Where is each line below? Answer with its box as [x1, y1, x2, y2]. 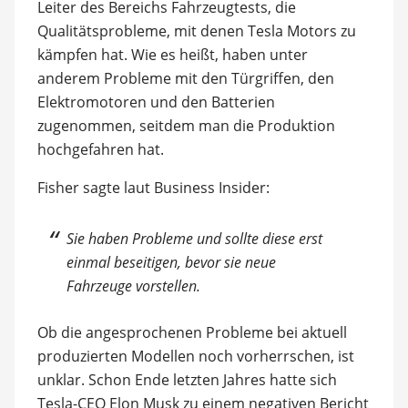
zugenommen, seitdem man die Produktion [36, 115, 335, 136]
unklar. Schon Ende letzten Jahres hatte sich [36, 369, 337, 390]
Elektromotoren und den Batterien [36, 91, 275, 112]
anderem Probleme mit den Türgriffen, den [36, 67, 334, 88]
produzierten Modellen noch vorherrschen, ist [36, 345, 354, 366]
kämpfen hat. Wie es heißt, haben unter [36, 44, 308, 65]
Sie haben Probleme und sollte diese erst [66, 228, 323, 249]
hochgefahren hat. [36, 138, 164, 159]
